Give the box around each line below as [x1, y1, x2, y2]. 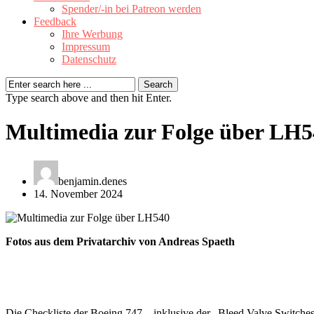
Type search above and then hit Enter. [6, 92, 172, 104]
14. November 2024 [34, 187, 123, 200]
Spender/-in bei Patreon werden [62, 3, 201, 15]
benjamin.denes [58, 175, 127, 187]
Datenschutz [62, 53, 116, 65]
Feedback [34, 15, 76, 27]
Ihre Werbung [62, 28, 123, 40]
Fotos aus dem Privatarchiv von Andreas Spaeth [6, 235, 235, 247]
